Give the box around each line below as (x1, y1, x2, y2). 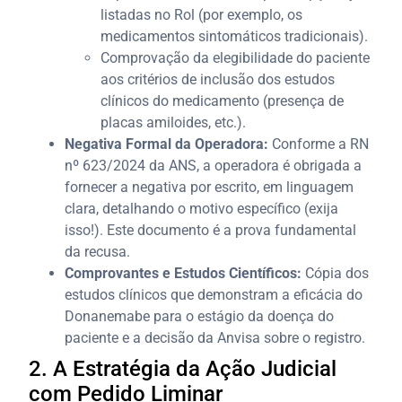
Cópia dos (301, 264, 370, 282)
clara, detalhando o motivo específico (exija (65, 199, 339, 217)
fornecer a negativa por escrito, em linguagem (65, 178, 354, 196)
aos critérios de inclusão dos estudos (100, 70, 336, 88)
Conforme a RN (268, 135, 370, 153)
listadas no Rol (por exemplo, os (100, 5, 303, 23)
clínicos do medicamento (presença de (100, 92, 345, 109)
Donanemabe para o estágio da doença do (65, 307, 335, 325)
